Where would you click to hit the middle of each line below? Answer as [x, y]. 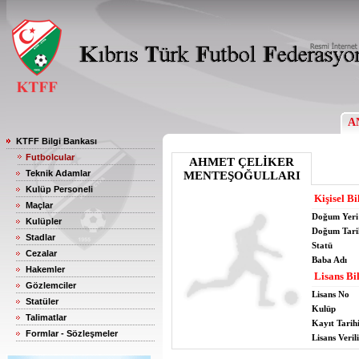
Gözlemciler [51, 285]
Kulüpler [44, 221]
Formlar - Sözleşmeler [72, 333]
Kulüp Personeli [59, 189]
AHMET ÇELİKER [242, 162]
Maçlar [39, 205]
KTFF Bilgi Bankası [56, 141]
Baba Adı [329, 260]
